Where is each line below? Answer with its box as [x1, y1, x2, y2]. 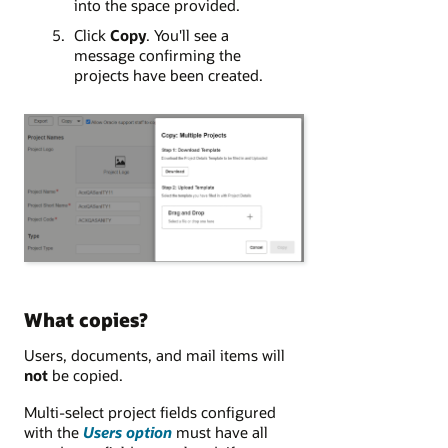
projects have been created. [73, 65, 263, 86]
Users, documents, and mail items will [24, 345, 285, 366]
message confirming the [73, 45, 241, 66]
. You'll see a [145, 25, 229, 46]
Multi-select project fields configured [24, 401, 276, 422]
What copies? [24, 306, 148, 332]
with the [24, 421, 83, 442]
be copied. [52, 365, 127, 386]
